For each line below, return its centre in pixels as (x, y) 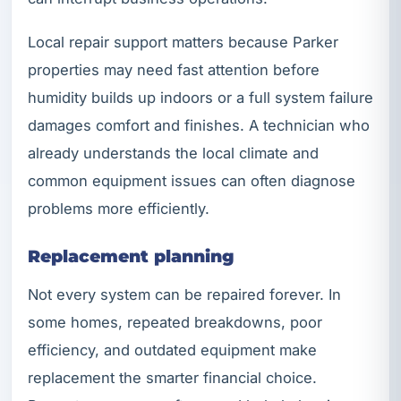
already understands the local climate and (173, 153)
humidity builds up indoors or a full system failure (200, 97)
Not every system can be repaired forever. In (184, 295)
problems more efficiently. (119, 208)
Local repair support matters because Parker (183, 42)
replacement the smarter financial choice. (172, 378)
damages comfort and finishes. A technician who (199, 125)
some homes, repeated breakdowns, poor (175, 323)
